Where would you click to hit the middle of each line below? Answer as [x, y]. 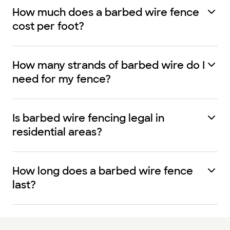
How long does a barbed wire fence [103, 171]
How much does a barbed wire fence [106, 12]
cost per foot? [48, 26]
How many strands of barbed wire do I [109, 65]
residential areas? [57, 132]
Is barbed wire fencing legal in [88, 118]
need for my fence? [62, 79]
